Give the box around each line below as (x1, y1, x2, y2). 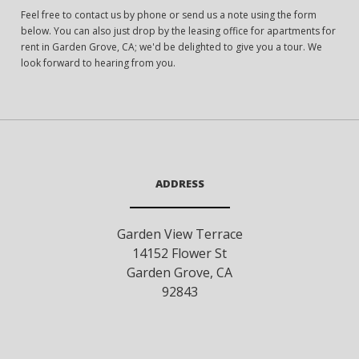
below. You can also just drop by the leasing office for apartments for (21, 24, 337, 38)
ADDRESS (155, 176, 204, 192)
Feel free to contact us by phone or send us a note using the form (21, 8, 317, 22)
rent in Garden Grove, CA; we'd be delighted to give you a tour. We (21, 40, 323, 54)
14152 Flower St (132, 244, 227, 263)
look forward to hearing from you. (21, 56, 176, 71)
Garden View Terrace (116, 225, 243, 244)
